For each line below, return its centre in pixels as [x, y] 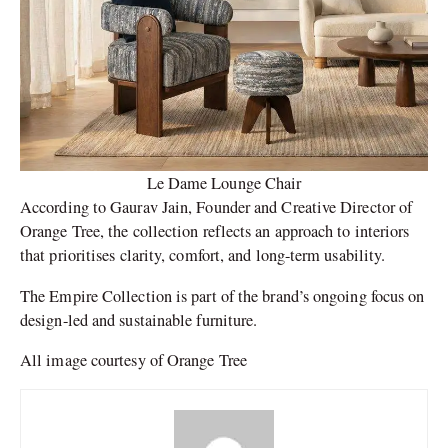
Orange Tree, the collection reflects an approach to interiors [215, 231]
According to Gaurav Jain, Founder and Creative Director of [216, 207]
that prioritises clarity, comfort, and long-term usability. [203, 255]
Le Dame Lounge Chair [224, 183]
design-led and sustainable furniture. [139, 319]
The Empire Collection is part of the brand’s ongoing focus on [222, 295]
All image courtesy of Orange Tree [133, 360]
